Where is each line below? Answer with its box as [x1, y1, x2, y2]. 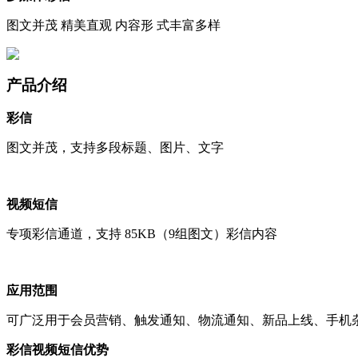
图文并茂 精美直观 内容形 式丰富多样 [6, 18, 221, 32]
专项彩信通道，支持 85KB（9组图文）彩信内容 [6, 227, 277, 241]
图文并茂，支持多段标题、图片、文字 [6, 141, 224, 155]
